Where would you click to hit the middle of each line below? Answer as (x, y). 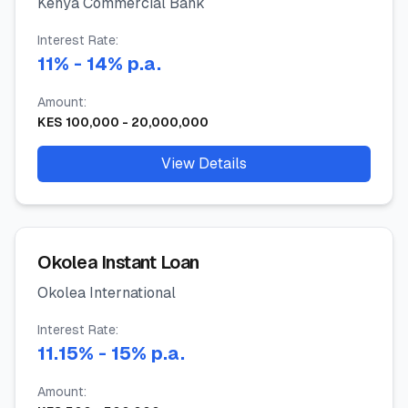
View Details (204, 163)
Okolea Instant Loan (118, 262)
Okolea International (107, 293)
